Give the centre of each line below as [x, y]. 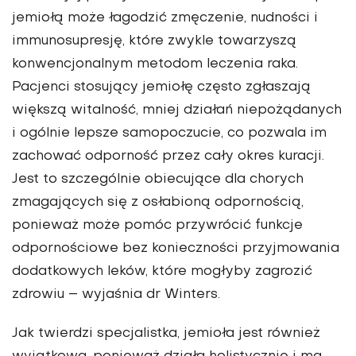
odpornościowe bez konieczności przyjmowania [176, 249]
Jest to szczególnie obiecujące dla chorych [158, 180]
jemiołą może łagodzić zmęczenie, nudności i [165, 19]
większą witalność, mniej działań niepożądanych [177, 111]
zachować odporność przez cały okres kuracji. [168, 157]
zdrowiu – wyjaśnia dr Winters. [116, 295]
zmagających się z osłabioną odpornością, [158, 203]
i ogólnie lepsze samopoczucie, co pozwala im [169, 134]
